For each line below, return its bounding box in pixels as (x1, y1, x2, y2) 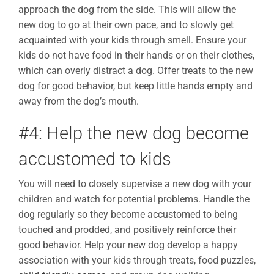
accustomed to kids (18, 149, 171, 170)
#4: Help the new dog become (18, 124, 249, 144)
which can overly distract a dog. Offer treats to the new (18, 65, 253, 77)
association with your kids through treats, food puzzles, (18, 254, 256, 267)
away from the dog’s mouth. (18, 95, 141, 108)
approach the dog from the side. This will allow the (18, 4, 236, 16)
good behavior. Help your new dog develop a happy (18, 239, 238, 251)
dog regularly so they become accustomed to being (18, 209, 238, 221)
